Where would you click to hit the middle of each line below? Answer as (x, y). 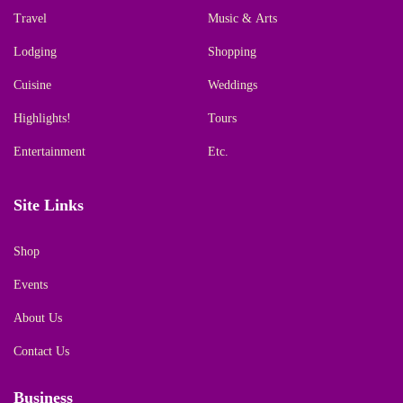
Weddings (233, 85)
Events (31, 284)
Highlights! (42, 118)
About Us (38, 318)
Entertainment (49, 152)
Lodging (35, 52)
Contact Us (41, 351)
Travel (30, 18)
